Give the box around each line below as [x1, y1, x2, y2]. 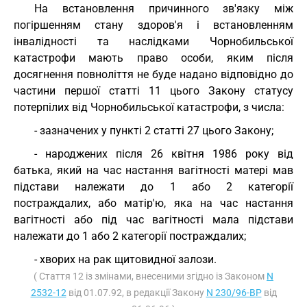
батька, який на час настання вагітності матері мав [14, 164, 293, 177]
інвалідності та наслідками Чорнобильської [14, 35, 293, 48]
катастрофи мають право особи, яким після [14, 51, 293, 64]
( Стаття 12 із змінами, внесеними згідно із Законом [34, 271, 267, 282]
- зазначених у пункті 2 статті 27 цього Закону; [34, 124, 273, 137]
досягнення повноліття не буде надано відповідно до [14, 68, 293, 81]
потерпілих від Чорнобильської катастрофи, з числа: [14, 101, 284, 114]
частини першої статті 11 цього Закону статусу [14, 84, 293, 97]
